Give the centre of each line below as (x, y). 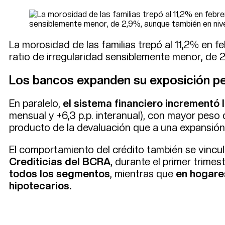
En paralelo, (36, 103)
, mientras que (143, 174)
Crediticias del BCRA (60, 161)
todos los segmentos (60, 174)
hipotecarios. (40, 186)
